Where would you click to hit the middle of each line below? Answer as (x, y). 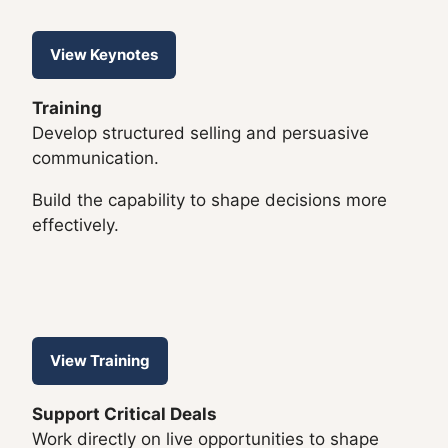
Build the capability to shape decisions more (209, 200)
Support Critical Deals (124, 414)
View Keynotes (104, 55)
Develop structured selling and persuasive (200, 133)
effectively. (75, 225)
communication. (95, 158)
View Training (100, 361)
